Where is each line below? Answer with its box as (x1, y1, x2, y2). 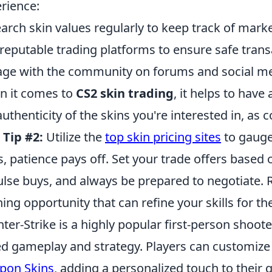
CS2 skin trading (76, 85, 174, 101)
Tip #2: (3, 129, 43, 145)
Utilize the (43, 129, 105, 145)
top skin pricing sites (105, 129, 221, 145)
